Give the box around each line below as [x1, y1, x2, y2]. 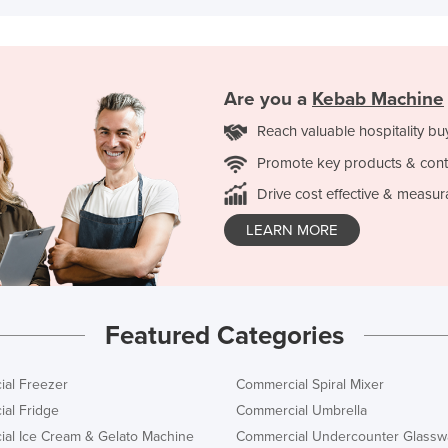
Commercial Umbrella [236, 401, 367, 419]
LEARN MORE [246, 220, 338, 239]
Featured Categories [104, 319, 344, 351]
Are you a [224, 87, 312, 110]
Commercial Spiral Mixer [236, 375, 384, 393]
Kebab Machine [312, 87, 444, 110]
